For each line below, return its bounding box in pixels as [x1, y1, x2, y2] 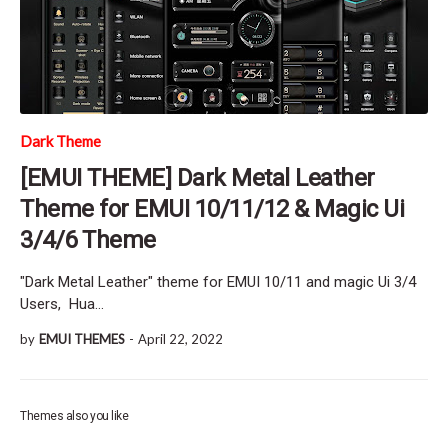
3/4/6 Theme [20, 225, 156, 254]
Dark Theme [20, 131, 101, 150]
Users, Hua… [20, 294, 104, 313]
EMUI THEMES [39, 330, 125, 347]
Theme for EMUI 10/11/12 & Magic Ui [20, 194, 404, 223]
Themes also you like [20, 408, 128, 423]
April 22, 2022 [138, 330, 223, 347]
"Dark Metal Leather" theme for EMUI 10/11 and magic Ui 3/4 [20, 272, 416, 291]
